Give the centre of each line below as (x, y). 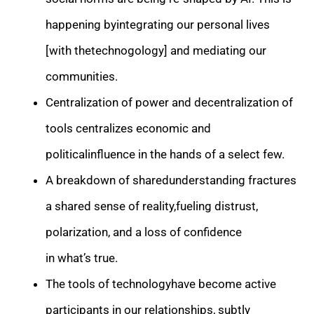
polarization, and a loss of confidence (144, 232)
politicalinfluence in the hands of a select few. (165, 154)
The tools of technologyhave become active (161, 284)
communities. (82, 76)
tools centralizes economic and (128, 128)
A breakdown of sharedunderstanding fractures (171, 180)
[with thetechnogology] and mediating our (156, 50)
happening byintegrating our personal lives (158, 24)
